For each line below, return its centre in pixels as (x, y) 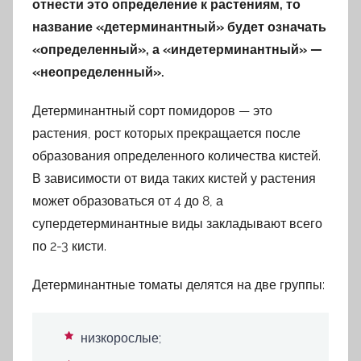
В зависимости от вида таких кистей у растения (174, 178)
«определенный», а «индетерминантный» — (177, 49)
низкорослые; (121, 338)
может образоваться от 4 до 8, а (128, 201)
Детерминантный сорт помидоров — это (152, 110)
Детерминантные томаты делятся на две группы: (178, 284)
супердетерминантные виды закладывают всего (177, 223)
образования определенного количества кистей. (176, 156)
